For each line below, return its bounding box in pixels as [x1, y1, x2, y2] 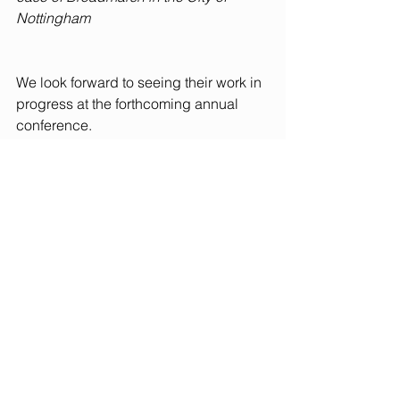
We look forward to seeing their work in [16, 73, 265, 91]
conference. [16, 116, 92, 134]
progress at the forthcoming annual [16, 95, 242, 112]
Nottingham [16, 9, 90, 27]
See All [246, 280, 286, 296]
